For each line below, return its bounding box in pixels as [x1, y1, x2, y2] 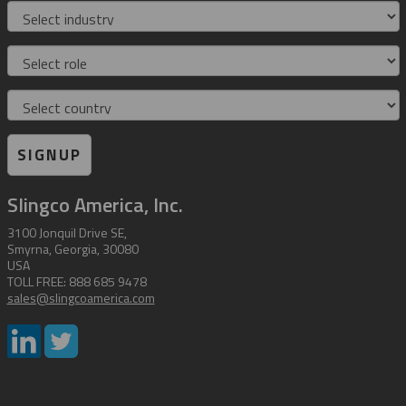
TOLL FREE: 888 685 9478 [6, 272, 147, 292]
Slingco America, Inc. [6, 189, 183, 221]
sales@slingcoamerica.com [6, 288, 155, 308]
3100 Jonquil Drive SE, [6, 223, 127, 243]
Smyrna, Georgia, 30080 [6, 239, 139, 259]
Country [5, 88, 55, 112]
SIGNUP [16, 143, 82, 168]
